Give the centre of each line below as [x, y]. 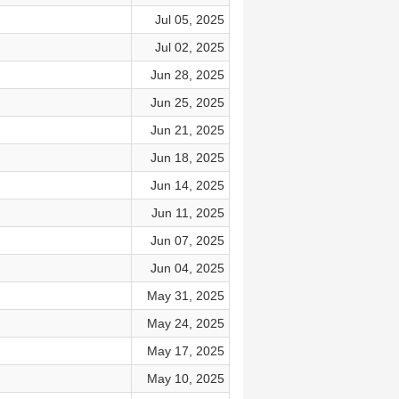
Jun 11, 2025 [187, 213]
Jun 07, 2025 [187, 240]
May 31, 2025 [185, 296]
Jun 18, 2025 [187, 158]
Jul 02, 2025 [189, 47]
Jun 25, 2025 [187, 102]
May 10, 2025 [185, 379]
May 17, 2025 [185, 351]
